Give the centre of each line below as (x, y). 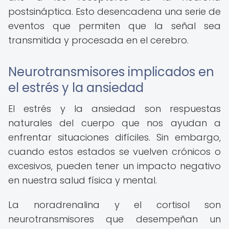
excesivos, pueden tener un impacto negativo (114, 166)
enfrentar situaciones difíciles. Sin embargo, (114, 137)
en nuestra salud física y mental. (83, 180)
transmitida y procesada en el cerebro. (98, 40)
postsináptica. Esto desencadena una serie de (114, 12)
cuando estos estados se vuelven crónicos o (114, 152)
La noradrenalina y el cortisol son (114, 205)
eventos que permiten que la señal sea (114, 26)
